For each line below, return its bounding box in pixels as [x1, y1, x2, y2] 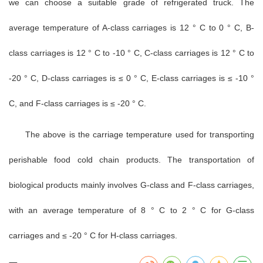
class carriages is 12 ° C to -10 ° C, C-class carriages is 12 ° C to [9, 48, 254, 58]
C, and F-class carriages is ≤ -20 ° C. [9, 98, 146, 108]
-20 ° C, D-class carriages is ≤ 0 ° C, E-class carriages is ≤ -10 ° [9, 73, 254, 83]
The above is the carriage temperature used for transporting [25, 129, 254, 139]
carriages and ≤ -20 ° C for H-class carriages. [9, 230, 177, 240]
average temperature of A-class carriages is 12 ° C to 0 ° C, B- [9, 22, 254, 32]
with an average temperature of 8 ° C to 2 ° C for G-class [9, 205, 254, 215]
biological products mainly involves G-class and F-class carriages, [9, 180, 254, 190]
